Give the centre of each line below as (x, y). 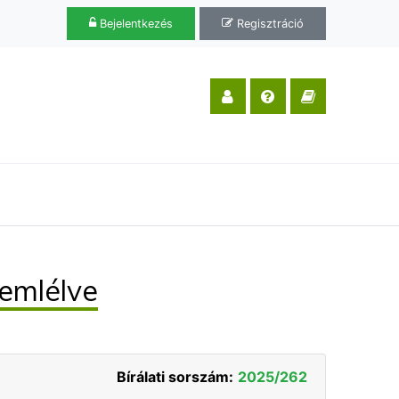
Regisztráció (268, 24)
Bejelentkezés (134, 24)
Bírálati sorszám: (175, 376)
